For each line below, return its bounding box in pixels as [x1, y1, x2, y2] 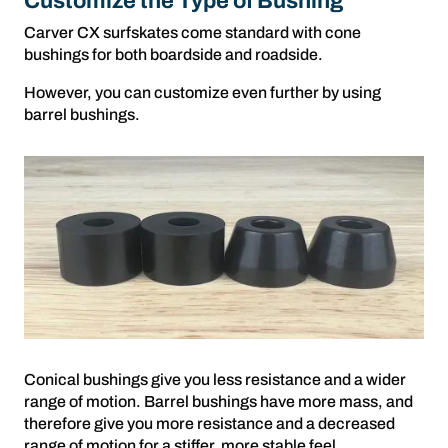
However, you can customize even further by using [24, 83, 381, 101]
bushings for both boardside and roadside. [24, 45, 323, 63]
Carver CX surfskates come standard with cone [24, 23, 361, 41]
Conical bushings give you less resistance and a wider [24, 371, 406, 389]
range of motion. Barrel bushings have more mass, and [24, 393, 413, 411]
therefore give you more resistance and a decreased [24, 415, 395, 433]
